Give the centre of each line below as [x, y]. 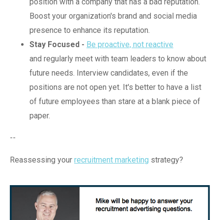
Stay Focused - [58, 44]
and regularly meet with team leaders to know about [118, 58]
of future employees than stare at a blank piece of [115, 101]
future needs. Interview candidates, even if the [109, 73]
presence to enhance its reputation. [90, 30]
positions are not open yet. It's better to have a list [115, 87]
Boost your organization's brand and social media [113, 16]
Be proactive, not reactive [130, 44]
